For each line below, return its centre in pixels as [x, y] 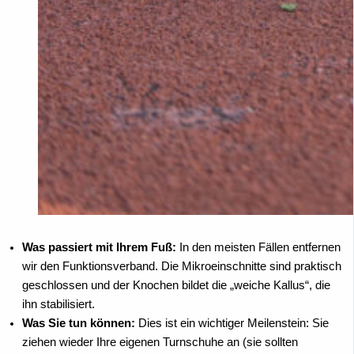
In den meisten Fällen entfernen [258, 247]
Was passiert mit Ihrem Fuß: [99, 247]
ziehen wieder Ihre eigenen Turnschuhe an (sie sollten [160, 342]
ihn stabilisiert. [58, 304]
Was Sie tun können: [79, 323]
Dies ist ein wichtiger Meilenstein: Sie [232, 323]
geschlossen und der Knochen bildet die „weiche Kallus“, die [176, 285]
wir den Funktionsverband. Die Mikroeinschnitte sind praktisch [182, 266]
